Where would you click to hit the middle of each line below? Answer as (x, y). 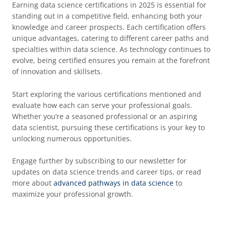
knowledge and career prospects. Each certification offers (109, 27)
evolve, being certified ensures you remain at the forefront (111, 61)
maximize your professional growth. (72, 194)
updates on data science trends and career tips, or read (106, 172)
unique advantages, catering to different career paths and (110, 38)
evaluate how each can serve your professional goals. (102, 105)
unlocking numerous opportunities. (72, 138)
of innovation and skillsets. (57, 72)
